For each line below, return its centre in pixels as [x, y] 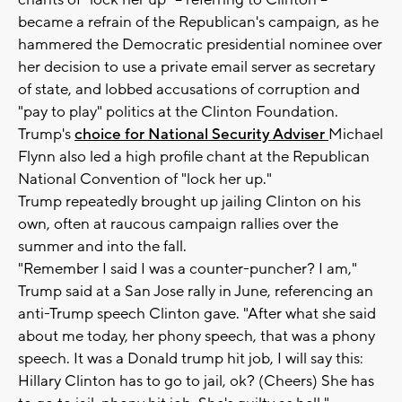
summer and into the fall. [102, 247]
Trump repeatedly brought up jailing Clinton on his [189, 202]
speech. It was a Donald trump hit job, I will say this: [191, 359]
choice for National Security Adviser [201, 135]
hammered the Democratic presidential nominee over [200, 45]
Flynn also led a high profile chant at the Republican [194, 157]
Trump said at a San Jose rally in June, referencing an [196, 292]
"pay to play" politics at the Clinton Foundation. [178, 113]
